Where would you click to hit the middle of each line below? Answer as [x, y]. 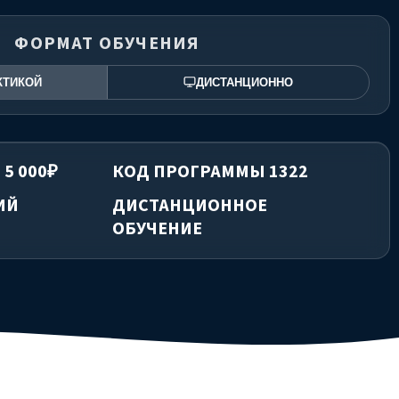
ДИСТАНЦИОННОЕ [190, 205]
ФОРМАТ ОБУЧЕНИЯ [107, 43]
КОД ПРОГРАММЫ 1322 [211, 171]
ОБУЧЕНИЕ [158, 228]
